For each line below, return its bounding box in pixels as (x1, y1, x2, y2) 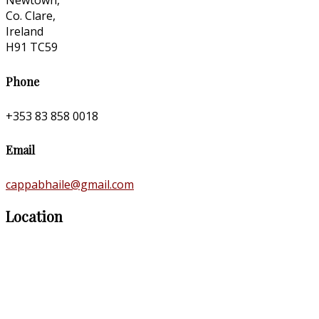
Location (6, 206, 63, 226)
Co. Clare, (6, 8, 56, 24)
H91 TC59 (6, 39, 58, 56)
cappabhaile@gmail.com (6, 177, 134, 193)
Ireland (6, 23, 43, 40)
